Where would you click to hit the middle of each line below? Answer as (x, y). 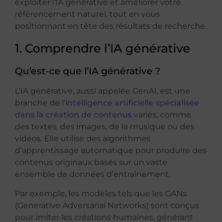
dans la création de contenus (73, 115)
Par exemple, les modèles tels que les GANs (101, 193)
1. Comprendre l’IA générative (103, 49)
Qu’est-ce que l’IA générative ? (88, 71)
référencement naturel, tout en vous (87, 14)
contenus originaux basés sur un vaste (91, 163)
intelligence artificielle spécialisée (132, 103)
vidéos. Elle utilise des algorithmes (83, 139)
